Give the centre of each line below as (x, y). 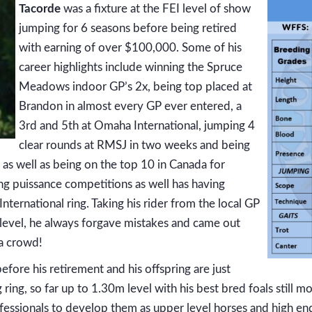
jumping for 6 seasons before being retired (128, 29)
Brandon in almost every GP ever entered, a (130, 107)
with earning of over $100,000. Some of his (130, 48)
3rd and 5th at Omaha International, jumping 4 (137, 126)
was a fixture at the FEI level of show (156, 9)
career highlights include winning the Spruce (131, 68)
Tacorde (40, 9)
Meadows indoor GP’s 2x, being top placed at (135, 87)
